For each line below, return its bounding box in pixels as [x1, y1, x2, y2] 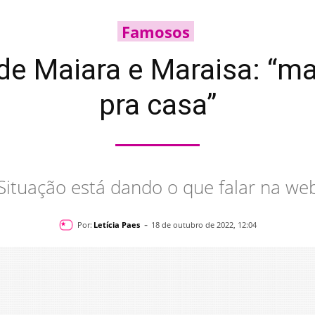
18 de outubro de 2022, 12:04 [150, 219, 257, 231]
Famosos [122, 21, 190, 42]
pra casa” [98, 88, 217, 122]
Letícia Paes [93, 219, 140, 230]
